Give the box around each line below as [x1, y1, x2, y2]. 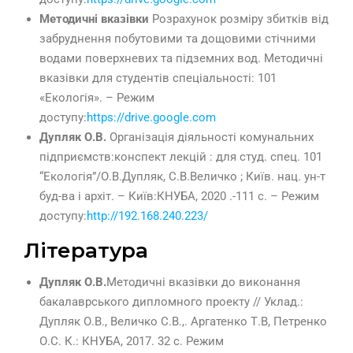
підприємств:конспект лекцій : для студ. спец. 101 [39, 150, 322, 165]
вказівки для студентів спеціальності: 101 [39, 71, 277, 86]
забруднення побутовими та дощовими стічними [39, 32, 316, 46]
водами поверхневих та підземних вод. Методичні [39, 51, 323, 66]
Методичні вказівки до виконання [106, 275, 300, 290]
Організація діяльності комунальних [110, 130, 314, 145]
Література [24, 238, 148, 264]
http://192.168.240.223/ [87, 209, 208, 224]
